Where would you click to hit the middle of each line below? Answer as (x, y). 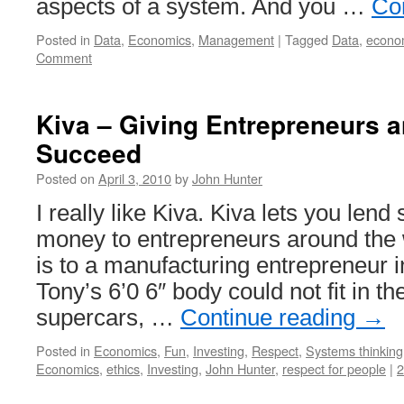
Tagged (307, 39)
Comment (64, 57)
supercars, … (108, 317)
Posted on (65, 178)
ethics (123, 368)
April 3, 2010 (135, 178)
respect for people (334, 368)
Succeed (89, 153)
